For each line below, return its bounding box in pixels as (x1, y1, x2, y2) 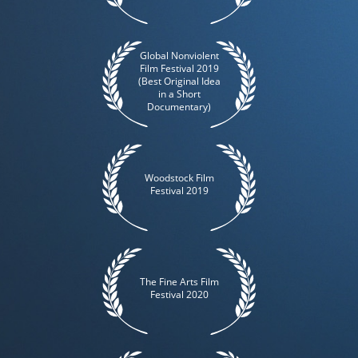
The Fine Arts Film (139, 274, 219, 288)
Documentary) (147, 99, 211, 113)
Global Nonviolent (139, 48, 219, 62)
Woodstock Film (144, 171, 214, 185)
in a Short (157, 86, 201, 101)
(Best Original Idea (137, 74, 221, 88)
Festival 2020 (149, 287, 209, 301)
